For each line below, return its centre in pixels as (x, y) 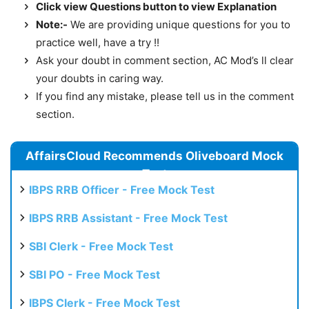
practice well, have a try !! (98, 43)
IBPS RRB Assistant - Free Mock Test (128, 218)
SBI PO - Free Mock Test (94, 275)
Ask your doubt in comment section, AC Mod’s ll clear (165, 61)
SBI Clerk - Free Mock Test (101, 247)
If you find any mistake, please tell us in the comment (165, 97)
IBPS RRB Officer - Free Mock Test (122, 190)
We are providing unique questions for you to (179, 25)
